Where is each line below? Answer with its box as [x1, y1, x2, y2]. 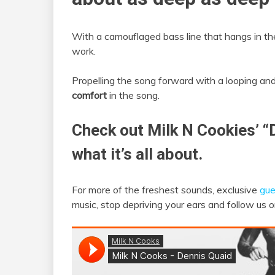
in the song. [107, 89, 160, 102]
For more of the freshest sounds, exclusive [72, 184, 260, 196]
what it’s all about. [72, 145, 203, 164]
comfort [72, 89, 107, 102]
